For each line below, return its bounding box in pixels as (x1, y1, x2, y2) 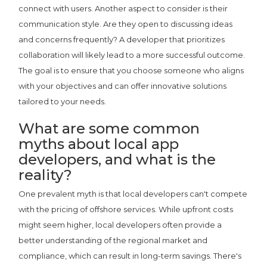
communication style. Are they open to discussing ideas (18, 18, 233, 29)
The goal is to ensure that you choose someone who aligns (18, 65, 244, 75)
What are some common (18, 119, 200, 137)
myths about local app (18, 135, 179, 153)
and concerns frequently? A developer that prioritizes (18, 34, 225, 44)
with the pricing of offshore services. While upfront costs (18, 204, 234, 214)
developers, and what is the (18, 150, 216, 168)
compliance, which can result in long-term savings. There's (18, 250, 242, 260)
